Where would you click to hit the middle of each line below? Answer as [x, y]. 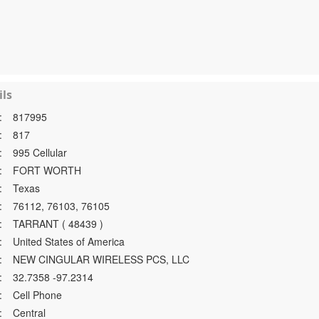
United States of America [69, 241]
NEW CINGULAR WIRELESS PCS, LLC [101, 259]
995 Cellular [40, 152]
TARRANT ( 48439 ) [58, 224]
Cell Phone [38, 295]
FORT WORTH [47, 170]
